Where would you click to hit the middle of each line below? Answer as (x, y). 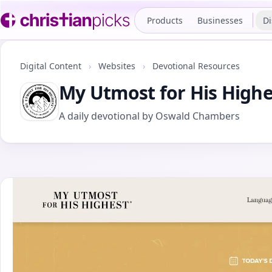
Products (165, 20)
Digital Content (52, 66)
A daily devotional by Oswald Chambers (149, 116)
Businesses (220, 20)
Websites (118, 66)
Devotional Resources (196, 66)
